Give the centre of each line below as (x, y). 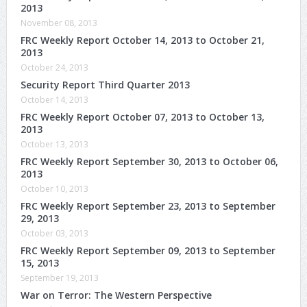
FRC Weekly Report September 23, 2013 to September (148, 206)
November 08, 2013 (59, 23)
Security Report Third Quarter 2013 (105, 84)
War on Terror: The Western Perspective (116, 295)
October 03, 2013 (54, 233)
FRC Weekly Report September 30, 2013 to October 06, (149, 161)
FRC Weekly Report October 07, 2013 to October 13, (142, 116)
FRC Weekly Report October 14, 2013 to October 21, (142, 40)
